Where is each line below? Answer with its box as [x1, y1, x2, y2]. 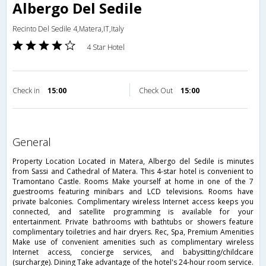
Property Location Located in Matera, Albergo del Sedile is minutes [12, 156, 254, 167]
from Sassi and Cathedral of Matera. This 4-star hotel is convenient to [12, 166, 254, 177]
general [20, 135, 51, 150]
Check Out [139, 85, 175, 96]
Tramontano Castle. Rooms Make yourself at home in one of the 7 [12, 176, 254, 187]
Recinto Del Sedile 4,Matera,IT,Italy [12, 24, 124, 34]
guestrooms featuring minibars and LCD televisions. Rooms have [12, 186, 254, 197]
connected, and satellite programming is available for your [12, 207, 254, 217]
